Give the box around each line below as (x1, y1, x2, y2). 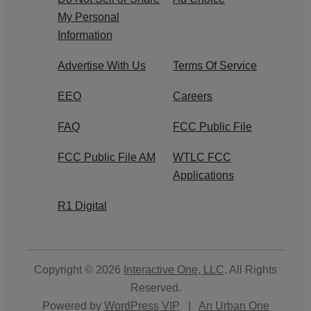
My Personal (58, 10, 119, 23)
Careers (173, 90, 212, 102)
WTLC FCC (173, 151, 231, 163)
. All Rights (224, 263, 277, 276)
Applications (173, 169, 234, 181)
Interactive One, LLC (124, 263, 224, 276)
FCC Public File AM (58, 151, 155, 163)
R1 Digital (58, 199, 107, 212)
